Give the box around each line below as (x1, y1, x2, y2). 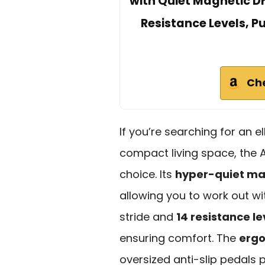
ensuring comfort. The (119, 230, 239, 245)
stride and (119, 209, 176, 224)
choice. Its (119, 166, 175, 182)
